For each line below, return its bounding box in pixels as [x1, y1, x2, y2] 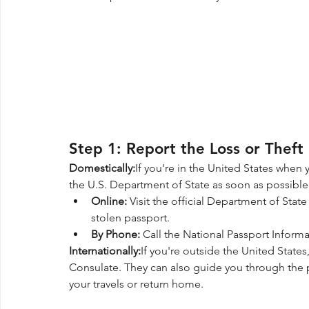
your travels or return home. [69, 277, 203, 291]
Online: [91, 195, 127, 208]
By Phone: [91, 228, 140, 241]
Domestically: [69, 161, 135, 175]
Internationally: [69, 244, 141, 258]
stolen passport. [91, 211, 170, 225]
